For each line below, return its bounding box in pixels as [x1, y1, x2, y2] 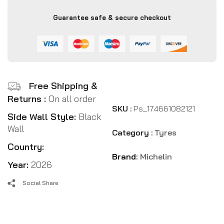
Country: [7, 141, 44, 153]
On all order [48, 93, 96, 105]
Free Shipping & [29, 79, 97, 91]
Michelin [139, 151, 172, 161]
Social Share [22, 179, 58, 187]
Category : [111, 127, 153, 137]
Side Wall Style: [7, 111, 76, 123]
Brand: [111, 151, 140, 161]
